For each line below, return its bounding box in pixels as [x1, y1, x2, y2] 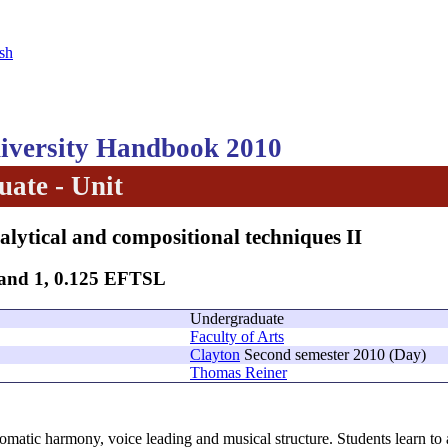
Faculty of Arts [190, 328, 284, 346]
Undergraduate [190, 310, 284, 328]
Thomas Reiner [190, 364, 287, 382]
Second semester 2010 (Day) [240, 346, 426, 364]
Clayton [190, 346, 240, 364]
